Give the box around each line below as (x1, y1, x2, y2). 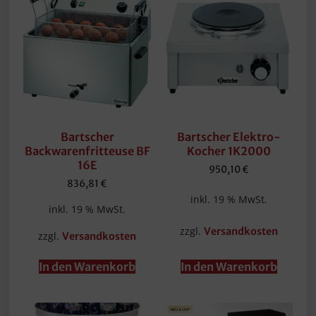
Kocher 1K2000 (186, 143, 271, 158)
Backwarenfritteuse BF (24, 143, 150, 158)
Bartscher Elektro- (176, 129, 281, 144)
